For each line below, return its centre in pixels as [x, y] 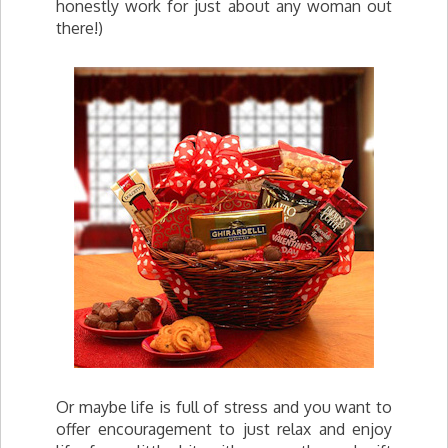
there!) [79, 28]
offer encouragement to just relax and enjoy [224, 429]
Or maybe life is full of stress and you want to [224, 407]
